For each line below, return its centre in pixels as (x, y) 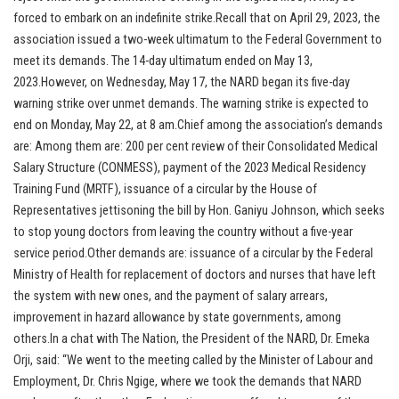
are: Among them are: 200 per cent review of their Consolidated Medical (195, 147)
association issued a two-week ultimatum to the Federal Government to (198, 40)
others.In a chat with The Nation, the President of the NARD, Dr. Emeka (191, 339)
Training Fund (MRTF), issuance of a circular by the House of (165, 190)
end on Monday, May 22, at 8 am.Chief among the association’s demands (198, 126)
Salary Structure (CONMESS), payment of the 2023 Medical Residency (190, 168)
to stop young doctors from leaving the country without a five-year (183, 232)
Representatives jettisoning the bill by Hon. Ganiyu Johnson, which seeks (199, 211)
